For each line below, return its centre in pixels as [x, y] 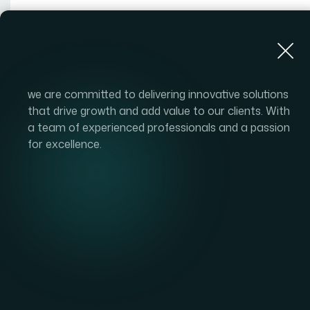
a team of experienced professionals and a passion [159, 127]
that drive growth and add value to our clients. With [159, 111]
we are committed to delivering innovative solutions [158, 94]
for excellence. [65, 144]
